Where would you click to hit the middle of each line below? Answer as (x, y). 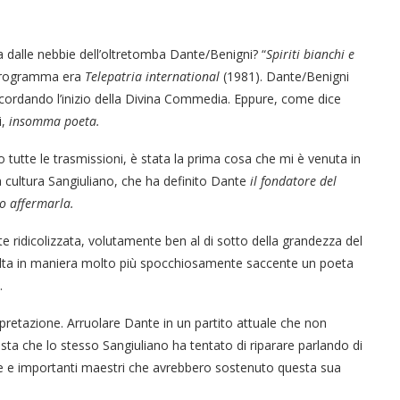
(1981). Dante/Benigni (284, 77)
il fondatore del (293, 181)
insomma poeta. (54, 121)
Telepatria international (152, 77)
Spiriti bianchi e (310, 54)
